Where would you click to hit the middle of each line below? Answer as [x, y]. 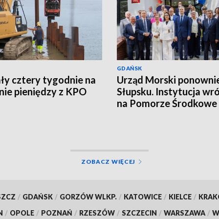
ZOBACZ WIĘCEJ [108, 161]
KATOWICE [142, 197]
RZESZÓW [97, 213]
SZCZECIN [139, 213]
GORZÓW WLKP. [88, 197]
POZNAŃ [57, 213]
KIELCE [180, 197]
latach [131, 115]
